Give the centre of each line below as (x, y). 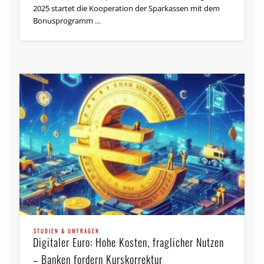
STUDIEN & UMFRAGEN (67, 231)
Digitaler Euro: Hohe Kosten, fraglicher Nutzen (129, 242)
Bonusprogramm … (67, 20)
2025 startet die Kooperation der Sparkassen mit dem (127, 8)
